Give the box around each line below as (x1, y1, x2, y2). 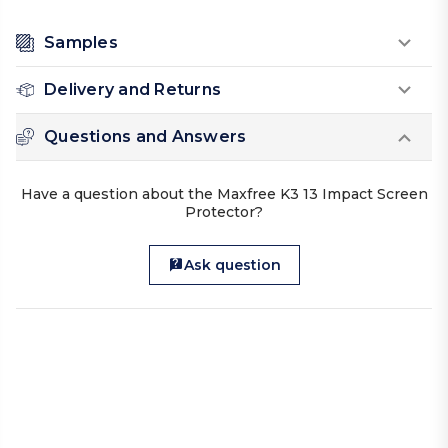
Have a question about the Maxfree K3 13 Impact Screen (20, 185, 428, 204)
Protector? (185, 203, 263, 222)
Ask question (183, 256, 281, 275)
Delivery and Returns (44, 80, 221, 100)
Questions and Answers (44, 127, 247, 147)
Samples (44, 33, 118, 53)
